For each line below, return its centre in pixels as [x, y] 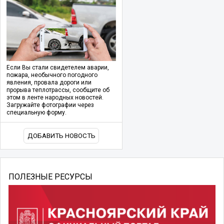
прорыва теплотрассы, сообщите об [58, 90]
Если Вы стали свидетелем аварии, [58, 67]
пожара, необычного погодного [52, 75]
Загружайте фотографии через [50, 105]
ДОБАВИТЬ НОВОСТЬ [61, 135]
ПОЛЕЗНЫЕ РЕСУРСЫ [50, 177]
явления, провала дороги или [49, 82]
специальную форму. [36, 112]
